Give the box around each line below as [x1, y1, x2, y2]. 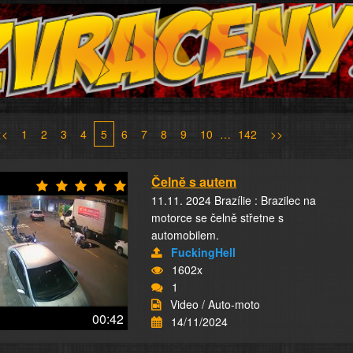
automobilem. [151, 227, 220, 243]
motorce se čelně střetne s [151, 210, 284, 225]
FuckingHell [171, 244, 236, 260]
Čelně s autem [151, 173, 237, 191]
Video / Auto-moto [170, 296, 261, 312]
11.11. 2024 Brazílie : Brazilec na [151, 192, 317, 208]
